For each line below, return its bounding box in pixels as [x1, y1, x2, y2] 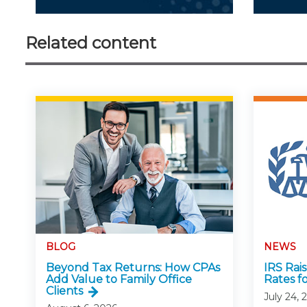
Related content [25, 33, 156, 53]
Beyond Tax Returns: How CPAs [46, 260, 220, 274]
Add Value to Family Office [46, 272, 192, 286]
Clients [46, 284, 83, 297]
